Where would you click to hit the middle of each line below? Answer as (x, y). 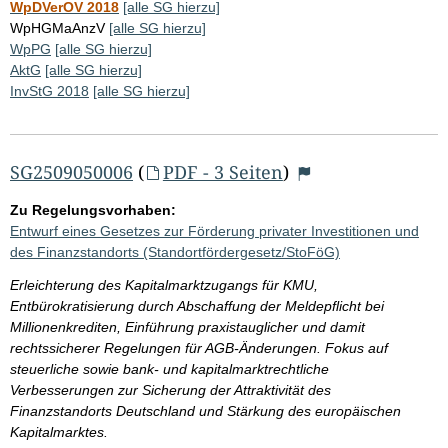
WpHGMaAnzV (57, 27)
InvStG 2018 (49, 90)
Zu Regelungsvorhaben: (93, 209)
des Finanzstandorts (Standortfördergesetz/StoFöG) (175, 251)
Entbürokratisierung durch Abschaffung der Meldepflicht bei (197, 305)
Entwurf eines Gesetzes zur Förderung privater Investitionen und (214, 230)
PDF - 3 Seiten (222, 171)
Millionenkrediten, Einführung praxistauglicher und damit (187, 326)
